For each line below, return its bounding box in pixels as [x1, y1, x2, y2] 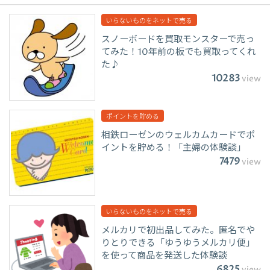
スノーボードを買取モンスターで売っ [101, 33, 255, 46]
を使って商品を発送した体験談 [101, 250, 228, 263]
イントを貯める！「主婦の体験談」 [101, 141, 246, 154]
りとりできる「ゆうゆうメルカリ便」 [101, 237, 256, 250]
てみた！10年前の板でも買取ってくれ [101, 46, 257, 59]
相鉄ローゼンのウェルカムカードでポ [101, 128, 256, 142]
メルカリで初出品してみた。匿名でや [101, 224, 256, 237]
